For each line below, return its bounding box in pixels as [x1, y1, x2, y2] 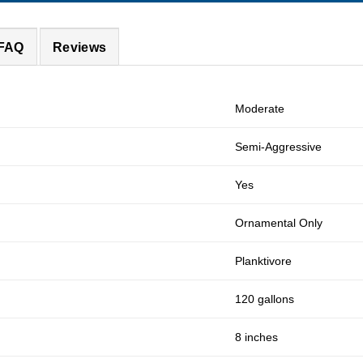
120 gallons [235, 293, 295, 305]
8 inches [235, 331, 279, 344]
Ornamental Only [235, 216, 323, 229]
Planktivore [235, 254, 293, 267]
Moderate [235, 102, 285, 115]
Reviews [52, 40, 107, 54]
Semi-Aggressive [235, 140, 322, 153]
